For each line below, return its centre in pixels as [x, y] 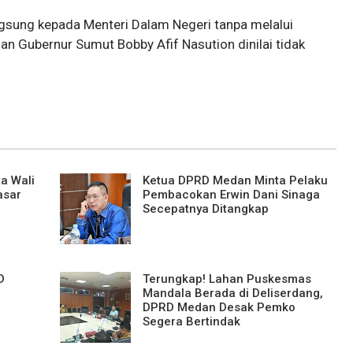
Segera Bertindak [191, 322]
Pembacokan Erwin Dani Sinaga [231, 195]
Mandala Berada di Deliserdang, [232, 294]
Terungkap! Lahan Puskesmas [227, 279]
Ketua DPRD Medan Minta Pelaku [235, 181]
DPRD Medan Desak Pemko [219, 308]
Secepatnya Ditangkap [205, 209]
